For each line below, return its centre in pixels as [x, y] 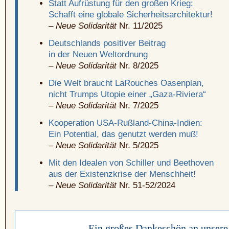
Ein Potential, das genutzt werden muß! [123, 134]
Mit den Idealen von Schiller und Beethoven [131, 163]
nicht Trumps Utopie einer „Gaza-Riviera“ [127, 95]
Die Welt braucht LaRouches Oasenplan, [126, 83]
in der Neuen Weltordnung [98, 55]
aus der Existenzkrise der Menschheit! [122, 174]
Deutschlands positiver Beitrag [107, 43]
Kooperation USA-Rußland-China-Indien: [125, 123]
